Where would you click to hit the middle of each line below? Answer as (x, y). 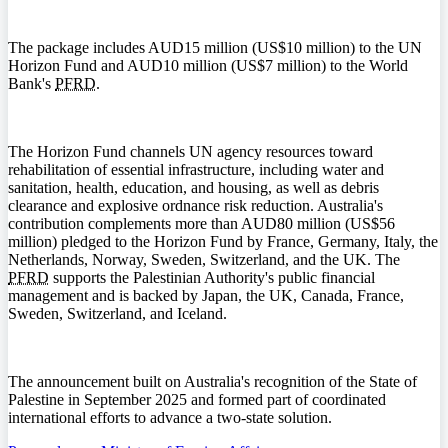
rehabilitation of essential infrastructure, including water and (196, 170)
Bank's (31, 84)
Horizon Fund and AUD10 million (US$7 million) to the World (208, 66)
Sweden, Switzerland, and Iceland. (117, 314)
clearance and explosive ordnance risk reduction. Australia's (195, 206)
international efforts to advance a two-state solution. (170, 418)
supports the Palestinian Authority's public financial (212, 278)
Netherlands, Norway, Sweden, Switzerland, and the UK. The (204, 260)
